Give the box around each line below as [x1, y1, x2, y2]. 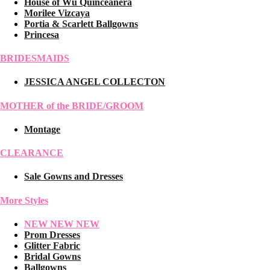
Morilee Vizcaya [24, 7, 90, 18]
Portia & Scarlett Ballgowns [24, 18, 138, 29]
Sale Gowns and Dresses [24, 171, 123, 182]
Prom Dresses [24, 229, 80, 240]
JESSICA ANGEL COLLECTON [24, 77, 165, 87]
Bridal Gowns [24, 251, 81, 262]
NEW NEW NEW [24, 218, 99, 229]
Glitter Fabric [24, 240, 80, 251]
